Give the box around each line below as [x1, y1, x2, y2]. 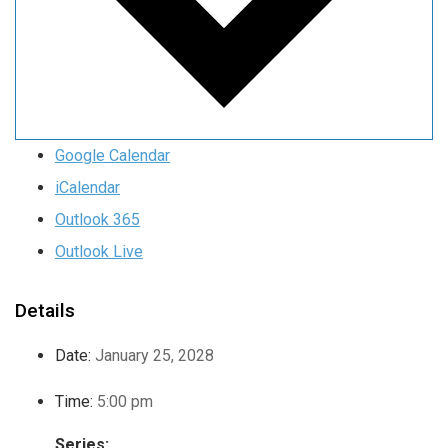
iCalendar [55, 178, 120, 198]
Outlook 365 [55, 210, 140, 230]
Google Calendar [55, 146, 170, 166]
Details [15, 299, 75, 323]
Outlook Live [55, 242, 143, 262]
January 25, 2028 [95, 346, 214, 366]
